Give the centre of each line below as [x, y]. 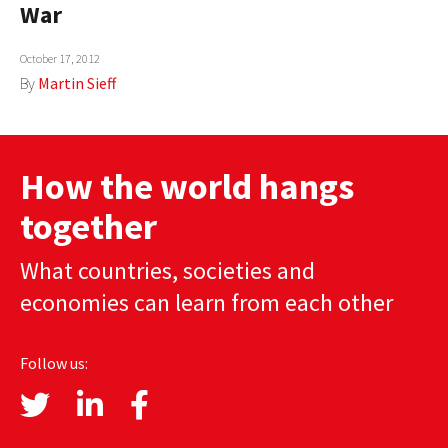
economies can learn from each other [206, 303]
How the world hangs [187, 187]
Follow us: [54, 363]
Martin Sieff [77, 83]
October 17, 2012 [60, 59]
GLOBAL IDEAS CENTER [109, 159]
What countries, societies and [167, 271]
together [88, 227]
